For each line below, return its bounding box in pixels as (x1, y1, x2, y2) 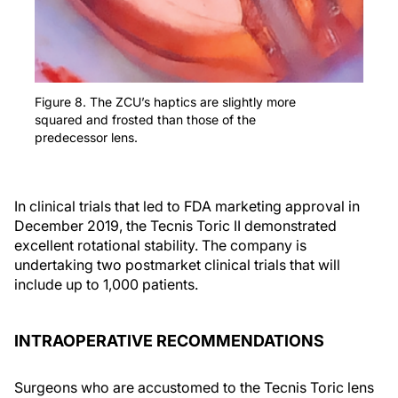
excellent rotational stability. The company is (14, 235, 306, 254)
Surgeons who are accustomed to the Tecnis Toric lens (14, 378, 374, 396)
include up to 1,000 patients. (14, 275, 198, 293)
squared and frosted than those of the (35, 111, 256, 127)
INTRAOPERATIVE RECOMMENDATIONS (14, 330, 324, 350)
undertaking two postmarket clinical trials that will (14, 255, 340, 274)
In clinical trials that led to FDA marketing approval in (14, 196, 360, 215)
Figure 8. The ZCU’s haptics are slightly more (35, 93, 296, 109)
